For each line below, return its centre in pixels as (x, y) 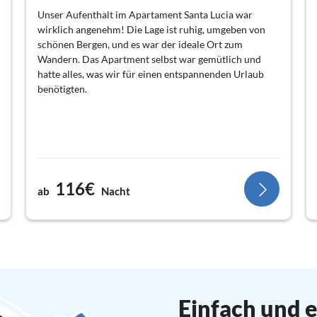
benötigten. (62, 88)
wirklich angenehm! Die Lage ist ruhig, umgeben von (151, 29)
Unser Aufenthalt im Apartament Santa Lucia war (145, 14)
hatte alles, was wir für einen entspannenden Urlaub (150, 74)
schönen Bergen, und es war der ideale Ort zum (140, 44)
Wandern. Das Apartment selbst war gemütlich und (149, 59)
